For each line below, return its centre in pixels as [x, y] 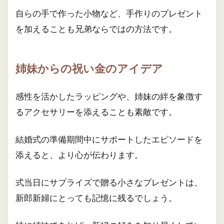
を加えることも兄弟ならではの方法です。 [96, 29]
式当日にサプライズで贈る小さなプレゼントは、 [109, 182]
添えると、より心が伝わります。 [79, 155]
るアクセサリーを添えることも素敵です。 [96, 112]
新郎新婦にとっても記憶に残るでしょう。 [96, 198]
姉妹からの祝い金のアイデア [89, 68]
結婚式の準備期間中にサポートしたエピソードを [109, 139]
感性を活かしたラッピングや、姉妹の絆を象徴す [109, 96]
